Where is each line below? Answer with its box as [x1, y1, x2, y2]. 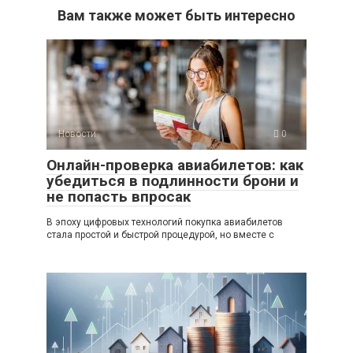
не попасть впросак [46, 187, 191, 206]
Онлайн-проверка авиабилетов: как [46, 155, 303, 174]
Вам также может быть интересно [58, 6, 295, 24]
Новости [58, 128, 96, 139]
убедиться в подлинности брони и [46, 171, 299, 190]
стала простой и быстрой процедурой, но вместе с [46, 229, 274, 240]
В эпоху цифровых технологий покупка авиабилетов [46, 216, 283, 228]
